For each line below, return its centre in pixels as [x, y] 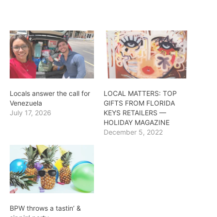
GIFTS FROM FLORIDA [139, 103]
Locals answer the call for [50, 93]
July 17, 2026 [31, 113]
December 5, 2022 [133, 132]
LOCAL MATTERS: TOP [140, 93]
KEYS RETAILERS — [135, 113]
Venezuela [26, 103]
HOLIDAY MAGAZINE [137, 123]
